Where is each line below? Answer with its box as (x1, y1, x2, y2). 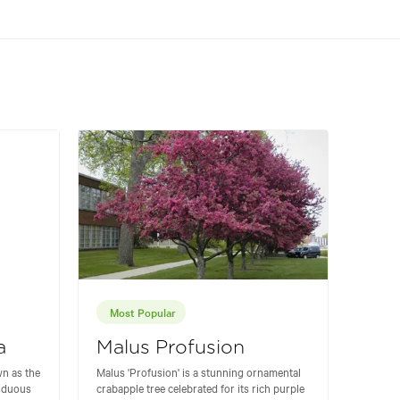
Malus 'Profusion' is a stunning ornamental (96, 363, 301, 380)
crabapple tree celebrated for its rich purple (96, 379, 304, 396)
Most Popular (110, 304, 176, 321)
